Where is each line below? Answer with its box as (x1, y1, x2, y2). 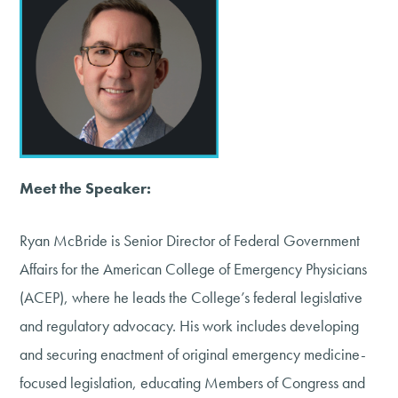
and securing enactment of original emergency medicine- (20, 343, 367, 364)
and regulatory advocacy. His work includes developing (20, 314, 360, 336)
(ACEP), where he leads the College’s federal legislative (20, 286, 363, 307)
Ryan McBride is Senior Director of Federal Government (20, 229, 361, 251)
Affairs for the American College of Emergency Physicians (20, 258, 368, 279)
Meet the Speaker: (20, 177, 152, 198)
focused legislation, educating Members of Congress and (20, 371, 366, 393)
